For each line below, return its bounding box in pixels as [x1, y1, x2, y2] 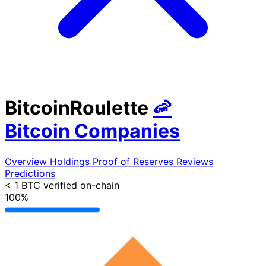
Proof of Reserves [93, 155, 176, 167]
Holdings [50, 155, 93, 167]
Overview [5, 155, 50, 167]
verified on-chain [43, 179, 119, 191]
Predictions [5, 167, 55, 179]
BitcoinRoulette [5, 96, 148, 120]
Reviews [176, 155, 213, 167]
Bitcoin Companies [5, 119, 180, 143]
